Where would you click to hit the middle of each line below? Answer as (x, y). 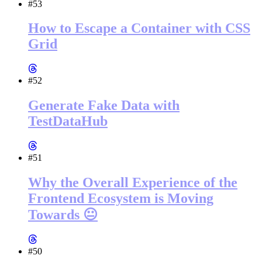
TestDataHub (68, 121)
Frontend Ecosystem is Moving (121, 199)
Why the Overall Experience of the (133, 183)
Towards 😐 (63, 215)
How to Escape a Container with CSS (139, 28)
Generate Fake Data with (104, 106)
